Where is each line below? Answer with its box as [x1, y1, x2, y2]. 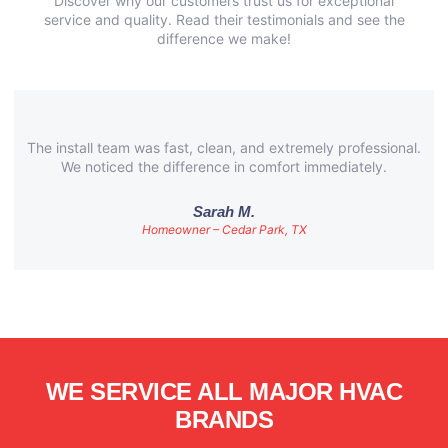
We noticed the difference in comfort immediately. [61, 157, 387, 175]
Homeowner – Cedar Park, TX [141, 221, 307, 237]
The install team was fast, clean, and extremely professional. [27, 138, 421, 156]
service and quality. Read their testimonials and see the [43, 10, 405, 28]
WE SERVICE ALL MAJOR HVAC [45, 377, 403, 405]
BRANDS [175, 405, 273, 433]
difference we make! [157, 29, 291, 47]
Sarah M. [193, 202, 255, 220]
